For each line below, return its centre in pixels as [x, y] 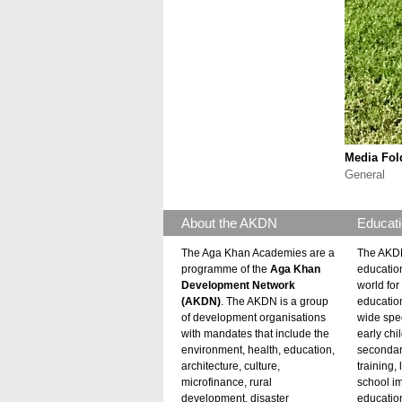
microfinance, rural [227, 382]
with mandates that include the [255, 334]
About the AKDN [229, 223]
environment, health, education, [258, 350]
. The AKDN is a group [275, 301]
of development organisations [253, 318]
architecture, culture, [231, 366]
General [365, 175]
